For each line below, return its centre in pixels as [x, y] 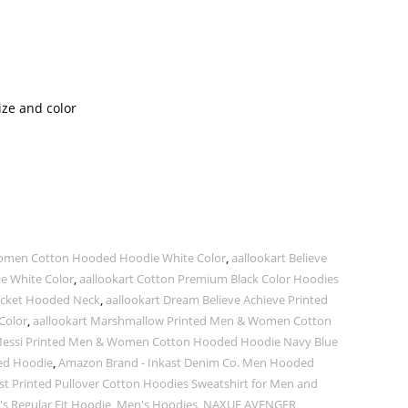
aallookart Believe [279, 258]
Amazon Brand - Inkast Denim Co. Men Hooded [186, 362]
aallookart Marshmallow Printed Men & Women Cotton [182, 321]
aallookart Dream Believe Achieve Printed [217, 300]
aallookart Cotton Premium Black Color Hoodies [209, 279]
